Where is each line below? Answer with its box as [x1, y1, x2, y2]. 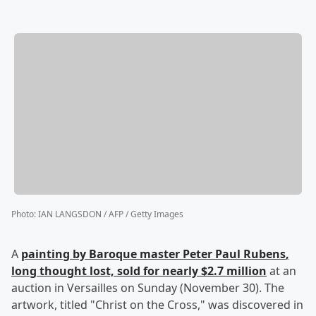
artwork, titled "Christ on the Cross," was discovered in [11, 297, 303, 313]
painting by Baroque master [21, 246, 183, 262]
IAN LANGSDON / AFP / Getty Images [38, 208, 183, 221]
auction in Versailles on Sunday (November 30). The [11, 280, 284, 296]
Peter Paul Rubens [183, 246, 286, 262]
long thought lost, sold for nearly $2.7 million [11, 263, 267, 279]
